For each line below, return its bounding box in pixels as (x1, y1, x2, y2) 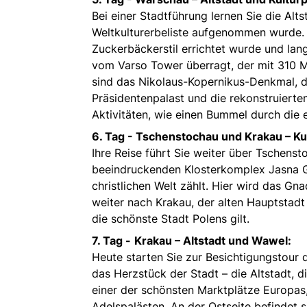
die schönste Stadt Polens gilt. (92, 212, 249, 226)
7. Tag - (92, 234, 131, 248)
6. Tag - (92, 130, 136, 144)
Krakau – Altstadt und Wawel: (134, 234, 291, 248)
